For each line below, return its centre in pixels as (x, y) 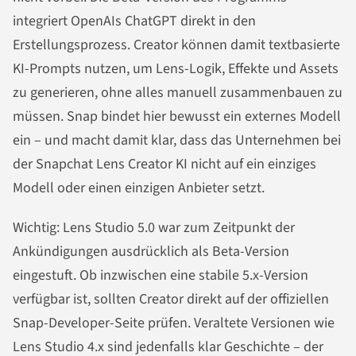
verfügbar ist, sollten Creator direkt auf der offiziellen (171, 299)
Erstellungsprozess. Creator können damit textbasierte (176, 45)
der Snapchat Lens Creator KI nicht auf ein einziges (164, 164)
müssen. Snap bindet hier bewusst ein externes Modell (177, 117)
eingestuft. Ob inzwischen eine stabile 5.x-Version (161, 275)
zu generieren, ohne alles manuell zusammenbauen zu (178, 93)
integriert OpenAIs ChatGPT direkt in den (134, 21)
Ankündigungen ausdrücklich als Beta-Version (151, 251)
